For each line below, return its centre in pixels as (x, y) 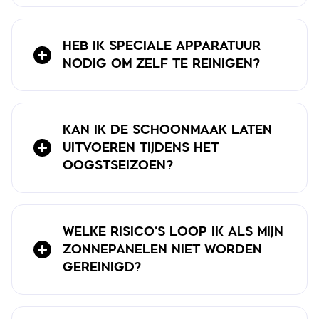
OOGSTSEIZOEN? (118, 165)
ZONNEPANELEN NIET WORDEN (162, 249)
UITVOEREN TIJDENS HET (141, 147)
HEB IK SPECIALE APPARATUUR (162, 46)
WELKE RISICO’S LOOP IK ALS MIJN (173, 231)
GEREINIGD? (102, 267)
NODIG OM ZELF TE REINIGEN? (161, 63)
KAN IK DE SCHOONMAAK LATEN (167, 130)
